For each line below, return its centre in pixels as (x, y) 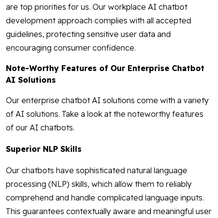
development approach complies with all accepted (99, 21)
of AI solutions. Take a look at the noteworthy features (105, 114)
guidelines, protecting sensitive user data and (88, 34)
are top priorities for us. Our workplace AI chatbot (97, 7)
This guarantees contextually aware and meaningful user (109, 211)
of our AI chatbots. (41, 128)
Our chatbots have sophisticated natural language (97, 171)
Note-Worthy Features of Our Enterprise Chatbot (105, 68)
